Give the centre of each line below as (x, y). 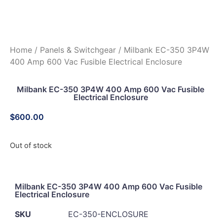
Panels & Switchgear (78, 50)
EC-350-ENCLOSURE (108, 214)
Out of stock (31, 145)
